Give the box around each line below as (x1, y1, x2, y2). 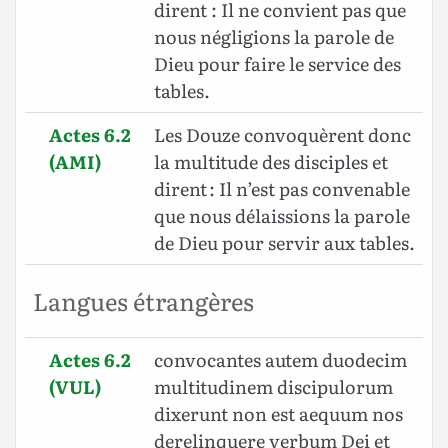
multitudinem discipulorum (154, 373, 393, 401)
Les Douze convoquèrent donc (154, 121, 411, 149)
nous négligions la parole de (154, 23, 394, 51)
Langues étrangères (33, 283, 254, 319)
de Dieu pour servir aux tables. (154, 229, 415, 257)
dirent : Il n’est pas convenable (154, 175, 410, 203)
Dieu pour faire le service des (154, 50, 401, 78)
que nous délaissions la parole (154, 202, 410, 230)
